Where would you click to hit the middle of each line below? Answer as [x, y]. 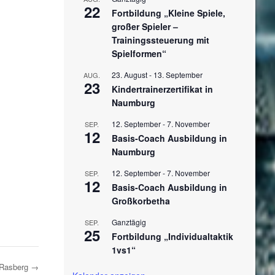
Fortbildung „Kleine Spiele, [168, 13]
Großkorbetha [141, 200]
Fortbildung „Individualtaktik [172, 236]
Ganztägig [129, 222]
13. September [178, 74]
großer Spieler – [145, 26]
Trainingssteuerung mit [160, 40]
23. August [129, 74]
